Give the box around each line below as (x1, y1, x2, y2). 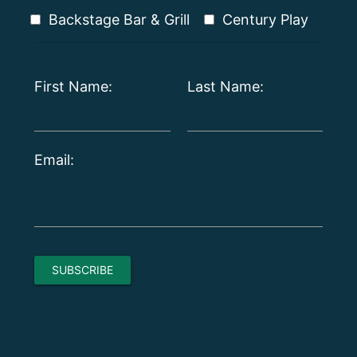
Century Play (222, 10, 308, 28)
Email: (33, 151, 74, 168)
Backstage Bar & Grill (48, 10, 190, 28)
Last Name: (186, 77, 264, 95)
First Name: (33, 77, 112, 95)
